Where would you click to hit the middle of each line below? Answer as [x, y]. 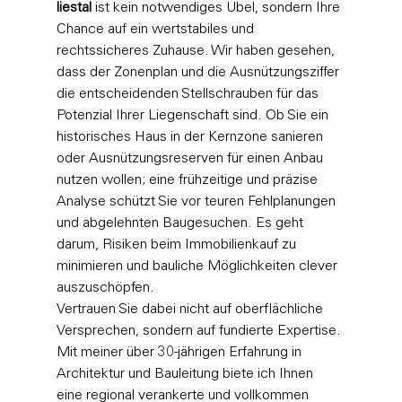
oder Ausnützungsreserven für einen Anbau [191, 158]
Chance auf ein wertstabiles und [157, 29]
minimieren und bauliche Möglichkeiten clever [198, 266]
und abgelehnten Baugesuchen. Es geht [181, 223]
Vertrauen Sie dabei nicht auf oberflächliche [191, 309]
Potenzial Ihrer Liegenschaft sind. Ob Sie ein [194, 115]
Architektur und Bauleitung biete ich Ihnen [186, 374]
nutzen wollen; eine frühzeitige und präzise [188, 180]
